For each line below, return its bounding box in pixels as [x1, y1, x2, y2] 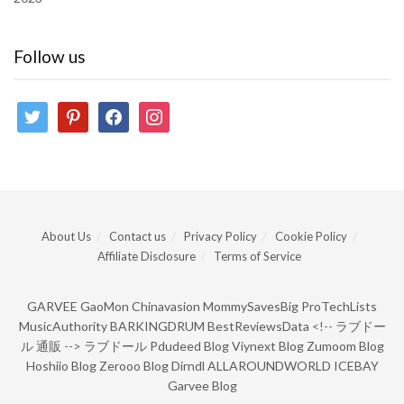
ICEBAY [333, 358, 379, 374]
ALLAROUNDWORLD [207, 358, 331, 374]
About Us [41, 229, 91, 244]
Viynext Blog [231, 338, 304, 354]
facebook [97, 103, 150, 119]
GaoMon [80, 298, 129, 315]
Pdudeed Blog [149, 338, 229, 354]
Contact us [109, 229, 166, 244]
